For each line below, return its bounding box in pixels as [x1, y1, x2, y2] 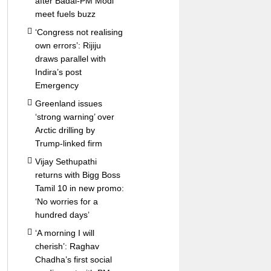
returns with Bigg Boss [34, 170, 120, 180]
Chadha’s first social [34, 255, 112, 264]
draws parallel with [34, 54, 106, 64]
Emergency [34, 80, 79, 90]
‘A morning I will [34, 228, 94, 238]
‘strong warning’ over [34, 112, 114, 122]
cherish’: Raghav [34, 241, 99, 251]
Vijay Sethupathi [34, 157, 97, 166]
